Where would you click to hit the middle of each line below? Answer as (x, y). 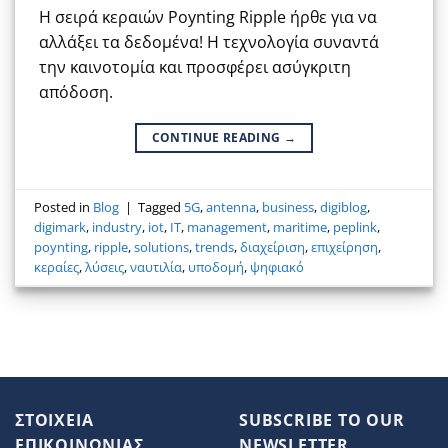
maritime (300, 226)
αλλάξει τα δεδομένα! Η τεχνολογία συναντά (209, 42)
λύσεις (105, 266)
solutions (162, 246)
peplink (355, 226)
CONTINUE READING (217, 138)
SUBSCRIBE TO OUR (322, 419)
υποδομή (216, 266)
